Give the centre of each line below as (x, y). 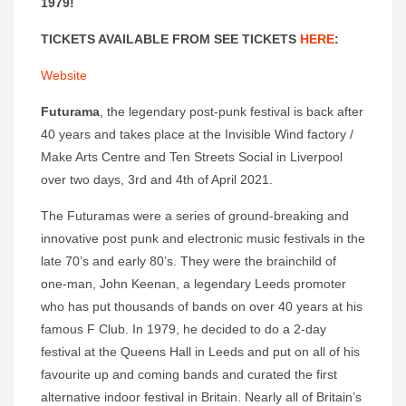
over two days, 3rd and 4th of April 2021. (157, 180)
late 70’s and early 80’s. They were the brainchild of (188, 261)
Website (64, 76)
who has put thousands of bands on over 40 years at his (202, 307)
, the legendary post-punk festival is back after (232, 112)
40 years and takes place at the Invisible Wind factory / (197, 135)
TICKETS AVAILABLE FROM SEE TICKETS (170, 39)
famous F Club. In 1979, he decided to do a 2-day (184, 329)
